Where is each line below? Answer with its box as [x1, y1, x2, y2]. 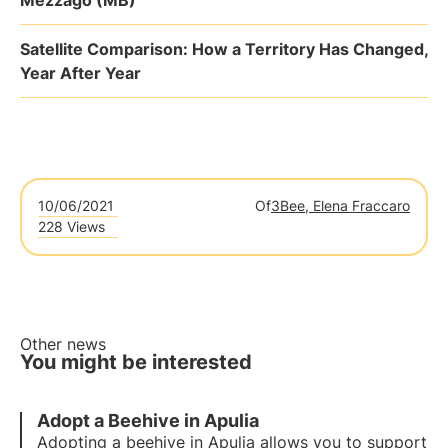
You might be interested [20, 350, 252, 374]
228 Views [38, 218, 105, 235]
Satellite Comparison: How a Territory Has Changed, [20, 39, 428, 59]
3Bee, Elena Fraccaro [271, 197, 410, 214]
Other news [20, 334, 106, 354]
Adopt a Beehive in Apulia [37, 410, 259, 431]
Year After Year [20, 63, 141, 83]
